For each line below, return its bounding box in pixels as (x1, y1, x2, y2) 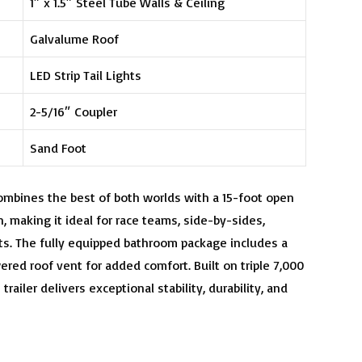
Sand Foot (30, 139, 87, 156)
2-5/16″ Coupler (30, 103, 118, 120)
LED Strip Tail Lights (30, 66, 142, 83)
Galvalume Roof (30, 30, 120, 47)
